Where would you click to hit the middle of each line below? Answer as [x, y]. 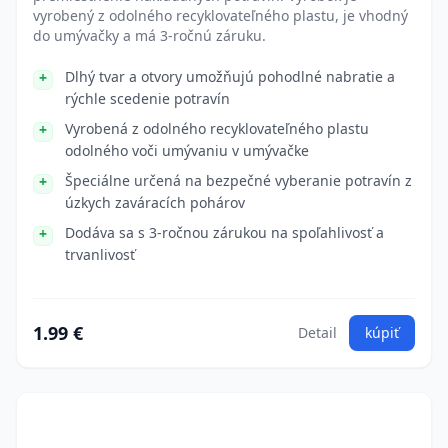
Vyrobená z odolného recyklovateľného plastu [217, 128]
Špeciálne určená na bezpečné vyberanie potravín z [238, 180]
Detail [317, 332]
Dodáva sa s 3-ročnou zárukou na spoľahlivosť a [224, 232]
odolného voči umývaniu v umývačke [187, 150]
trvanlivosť [100, 254]
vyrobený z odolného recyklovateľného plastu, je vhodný [220, 15]
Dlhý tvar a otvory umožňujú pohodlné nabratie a [230, 76]
